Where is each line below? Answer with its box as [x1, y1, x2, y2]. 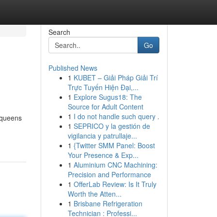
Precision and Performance [67, 170, 151, 179]
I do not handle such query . [73, 111, 159, 121]
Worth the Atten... [67, 189, 122, 199]
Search [48, 27, 70, 37]
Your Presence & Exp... [67, 150, 139, 160]
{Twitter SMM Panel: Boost [73, 140, 155, 150]
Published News [48, 63, 97, 73]
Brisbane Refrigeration [73, 199, 142, 208]
